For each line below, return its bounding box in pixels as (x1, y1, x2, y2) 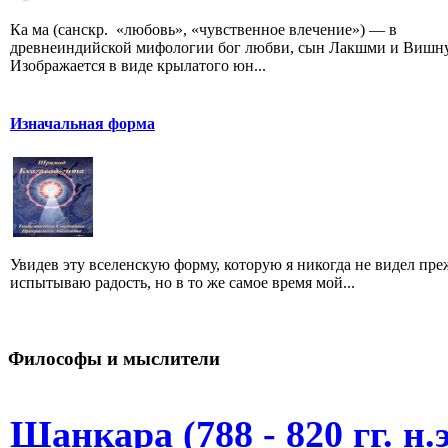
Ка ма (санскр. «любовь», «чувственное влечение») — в (10, 21, 397, 39)
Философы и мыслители (8, 347, 220, 369)
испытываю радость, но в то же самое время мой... (10, 274, 355, 292)
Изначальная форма (10, 115, 155, 133)
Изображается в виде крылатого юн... (10, 57, 266, 75)
